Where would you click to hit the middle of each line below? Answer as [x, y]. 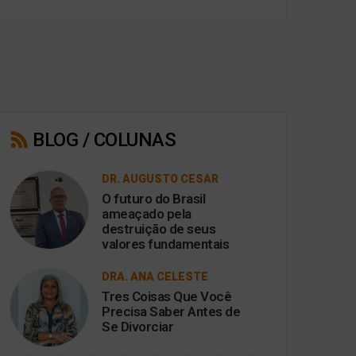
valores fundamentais [165, 244]
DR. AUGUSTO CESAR [160, 179]
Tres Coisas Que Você [166, 296]
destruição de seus [159, 229]
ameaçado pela [147, 214]
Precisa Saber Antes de [171, 311]
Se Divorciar [137, 327]
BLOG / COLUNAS [102, 140]
